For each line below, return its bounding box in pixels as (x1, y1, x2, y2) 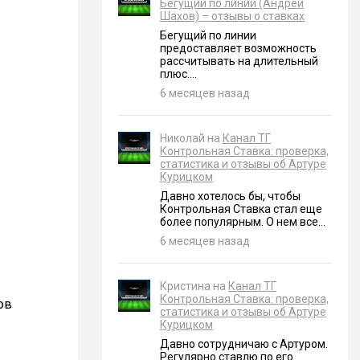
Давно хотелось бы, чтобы (160, 190, 301, 202)
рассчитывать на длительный (160, 55, 318, 67)
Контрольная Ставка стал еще (160, 202, 322, 215)
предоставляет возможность (160, 42, 317, 55)
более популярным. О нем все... (160, 215, 325, 228)
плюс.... (160, 67, 197, 80)
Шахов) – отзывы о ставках (160, 10, 305, 22)
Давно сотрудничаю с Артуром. (160, 337, 328, 350)
